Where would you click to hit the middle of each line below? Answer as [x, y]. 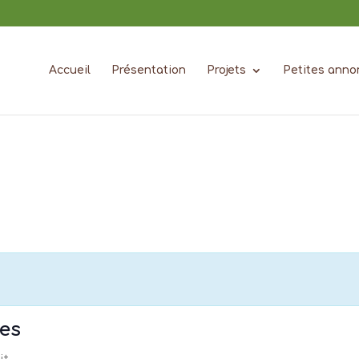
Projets [226, 70]
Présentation [148, 70]
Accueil [69, 70]
